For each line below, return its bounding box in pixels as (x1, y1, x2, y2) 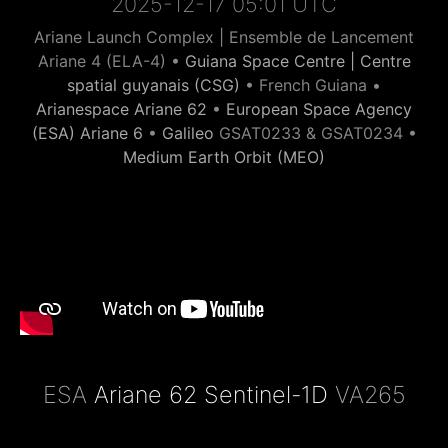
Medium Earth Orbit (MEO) (123, 147, 325, 167)
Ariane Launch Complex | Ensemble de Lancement (34, 27, 414, 47)
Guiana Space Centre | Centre (184, 51, 411, 71)
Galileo (161, 123, 214, 143)
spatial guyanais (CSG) (67, 75, 240, 95)
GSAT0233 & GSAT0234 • (213, 123, 417, 143)
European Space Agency (226, 99, 412, 119)
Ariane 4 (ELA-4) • (37, 51, 185, 71)
